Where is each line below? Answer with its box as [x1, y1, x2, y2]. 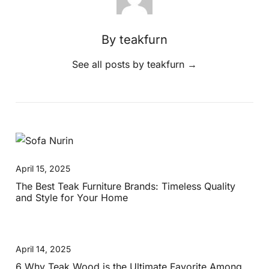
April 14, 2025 [16, 243, 71, 254]
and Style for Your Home [16, 191, 128, 204]
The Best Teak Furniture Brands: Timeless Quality [16, 180, 236, 192]
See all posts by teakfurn [72, 58, 187, 70]
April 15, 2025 [16, 163, 71, 174]
